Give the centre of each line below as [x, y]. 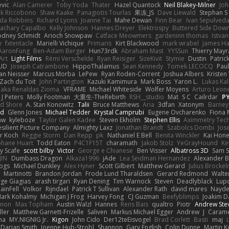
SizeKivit [150, 58]
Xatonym [191, 104]
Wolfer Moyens [167, 89]
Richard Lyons [57, 20]
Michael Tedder [68, 112]
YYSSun [178, 51]
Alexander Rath [145, 189]
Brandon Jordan [59, 173]
